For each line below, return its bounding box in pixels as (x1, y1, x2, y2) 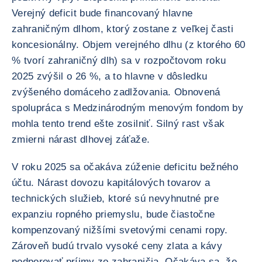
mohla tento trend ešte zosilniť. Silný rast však (12, 118, 225, 129)
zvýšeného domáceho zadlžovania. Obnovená (12, 87, 220, 98)
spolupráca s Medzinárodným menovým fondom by (12, 102, 243, 113)
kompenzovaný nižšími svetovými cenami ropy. (12, 225, 228, 236)
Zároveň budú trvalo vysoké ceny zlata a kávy (12, 240, 222, 251)
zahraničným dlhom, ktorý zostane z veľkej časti (12, 23, 233, 35)
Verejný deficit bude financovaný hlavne (12, 8, 193, 19)
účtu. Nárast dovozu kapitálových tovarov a (12, 177, 211, 188)
